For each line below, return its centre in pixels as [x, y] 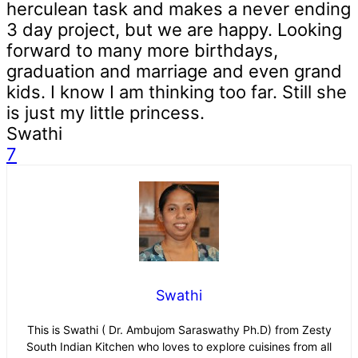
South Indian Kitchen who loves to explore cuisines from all [179, 347]
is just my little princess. [108, 113]
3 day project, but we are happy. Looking [174, 30]
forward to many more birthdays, [142, 51]
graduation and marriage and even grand [174, 72]
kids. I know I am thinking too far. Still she [177, 92]
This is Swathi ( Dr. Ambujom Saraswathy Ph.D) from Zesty [179, 330]
